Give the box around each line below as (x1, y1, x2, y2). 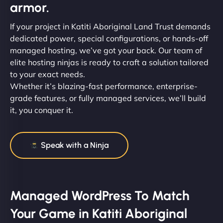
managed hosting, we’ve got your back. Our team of (10, 45, 202, 55)
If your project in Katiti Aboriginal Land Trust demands (10, 21, 211, 31)
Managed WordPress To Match (10, 187, 190, 204)
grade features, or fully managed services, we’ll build (10, 93, 206, 103)
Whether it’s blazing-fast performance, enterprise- (10, 81, 198, 91)
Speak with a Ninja (39, 140, 109, 150)
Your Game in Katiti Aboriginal (10, 205, 187, 222)
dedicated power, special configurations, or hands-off (10, 33, 208, 43)
